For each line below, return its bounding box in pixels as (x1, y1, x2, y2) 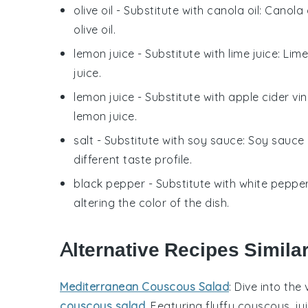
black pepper (74, 176, 145, 190)
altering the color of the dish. (74, 195, 230, 210)
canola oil (207, 3, 259, 17)
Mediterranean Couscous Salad (60, 279, 229, 294)
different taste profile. (74, 152, 192, 166)
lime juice (228, 46, 278, 60)
